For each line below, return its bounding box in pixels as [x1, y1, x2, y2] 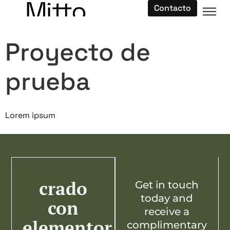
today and [140, 191, 193, 204]
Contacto [154, 3, 191, 13]
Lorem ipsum [5, 110, 55, 121]
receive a [144, 205, 189, 218]
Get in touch [135, 178, 199, 191]
